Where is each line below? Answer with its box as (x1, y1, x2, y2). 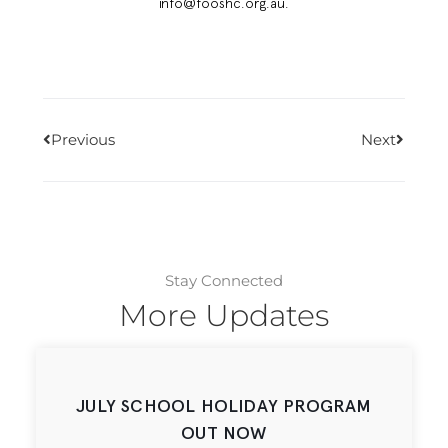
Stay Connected (165, 270, 283, 290)
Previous (50, 130, 115, 150)
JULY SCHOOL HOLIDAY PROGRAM (76, 395, 372, 418)
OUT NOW (181, 422, 267, 445)
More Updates (119, 296, 329, 334)
